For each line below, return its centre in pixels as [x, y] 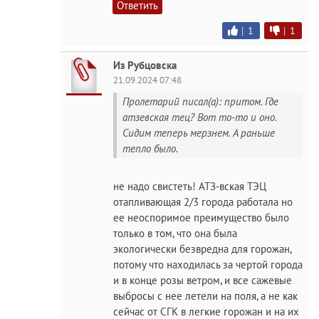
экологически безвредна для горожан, [202, 249]
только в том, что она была [175, 233]
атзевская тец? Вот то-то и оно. [200, 117]
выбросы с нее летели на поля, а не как [205, 296]
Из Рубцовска [145, 65]
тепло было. [150, 148]
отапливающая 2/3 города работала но [203, 202]
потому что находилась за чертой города [208, 265]
